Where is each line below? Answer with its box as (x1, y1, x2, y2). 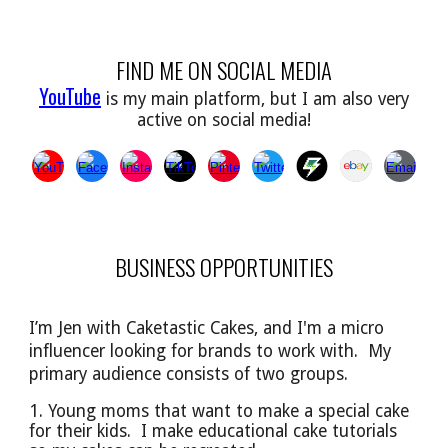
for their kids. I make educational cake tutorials (29, 421, 398, 441)
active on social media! (137, 109, 311, 130)
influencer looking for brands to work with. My (29, 341, 392, 361)
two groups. (255, 364, 349, 384)
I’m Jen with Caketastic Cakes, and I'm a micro (29, 318, 385, 338)
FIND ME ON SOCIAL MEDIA (116, 52, 332, 87)
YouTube (39, 80, 101, 111)
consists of (166, 364, 256, 384)
